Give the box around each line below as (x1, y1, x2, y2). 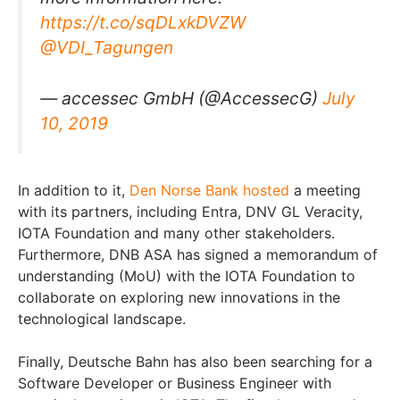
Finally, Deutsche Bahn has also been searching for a (18, 352, 372, 371)
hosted (243, 180, 289, 199)
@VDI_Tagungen (40, 37, 173, 59)
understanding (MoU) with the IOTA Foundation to (18, 266, 355, 285)
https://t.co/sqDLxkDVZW (40, 12, 246, 34)
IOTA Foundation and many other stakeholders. (18, 223, 335, 242)
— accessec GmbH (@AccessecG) (40, 87, 322, 110)
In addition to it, (18, 180, 129, 199)
